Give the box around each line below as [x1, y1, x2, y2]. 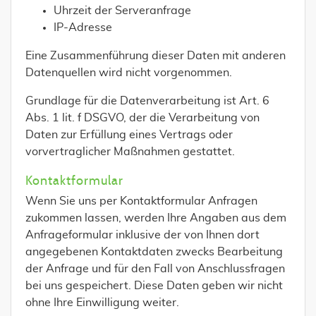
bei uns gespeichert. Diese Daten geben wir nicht [25, 280, 283, 291]
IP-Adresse [54, 22, 112, 33]
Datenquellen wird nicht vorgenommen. [25, 67, 232, 78]
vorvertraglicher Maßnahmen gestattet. [25, 146, 235, 157]
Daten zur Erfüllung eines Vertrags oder [25, 129, 233, 140]
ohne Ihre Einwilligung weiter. [25, 297, 179, 308]
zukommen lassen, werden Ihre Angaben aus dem [25, 212, 286, 224]
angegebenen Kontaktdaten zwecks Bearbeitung [25, 246, 283, 257]
